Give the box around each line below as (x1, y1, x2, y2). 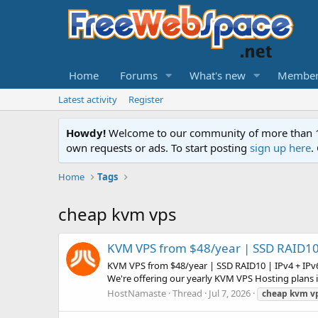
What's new (189, 68, 246, 82)
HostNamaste (107, 286, 166, 300)
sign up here (250, 141, 311, 155)
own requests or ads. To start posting (66, 141, 250, 155)
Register (128, 93, 163, 106)
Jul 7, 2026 (209, 286, 251, 300)
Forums (120, 68, 158, 82)
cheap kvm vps (58, 202, 177, 226)
